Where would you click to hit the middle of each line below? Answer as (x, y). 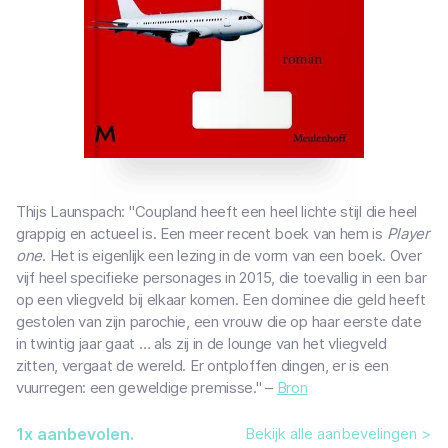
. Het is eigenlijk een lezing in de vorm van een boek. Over (232, 256)
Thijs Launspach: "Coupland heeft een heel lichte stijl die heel (217, 212)
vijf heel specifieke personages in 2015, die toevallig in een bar (221, 278)
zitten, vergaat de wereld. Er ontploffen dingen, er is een (202, 366)
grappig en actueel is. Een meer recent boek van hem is (201, 234)
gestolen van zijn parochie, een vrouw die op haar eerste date (219, 322)
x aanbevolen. (79, 434)
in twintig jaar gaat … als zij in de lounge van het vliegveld (201, 344)
